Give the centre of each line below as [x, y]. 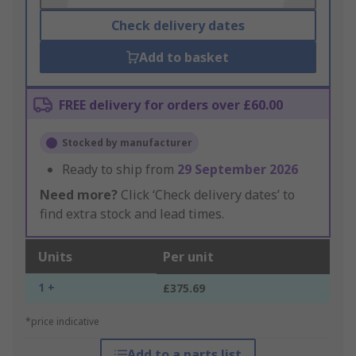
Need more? [79, 195]
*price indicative [62, 322]
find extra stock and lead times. [132, 214]
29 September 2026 [238, 170]
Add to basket [184, 58]
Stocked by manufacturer [127, 143]
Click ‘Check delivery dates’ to [206, 195]
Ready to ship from [120, 170]
